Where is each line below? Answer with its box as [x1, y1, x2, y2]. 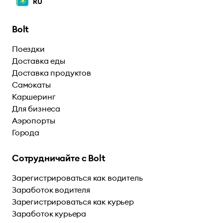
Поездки [12, 43, 45, 54]
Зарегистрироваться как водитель [12, 172, 143, 183]
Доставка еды [12, 55, 65, 66]
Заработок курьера [12, 208, 87, 219]
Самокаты [12, 79, 51, 90]
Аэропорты [12, 115, 55, 125]
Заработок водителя [12, 184, 90, 195]
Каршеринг [12, 91, 56, 102]
